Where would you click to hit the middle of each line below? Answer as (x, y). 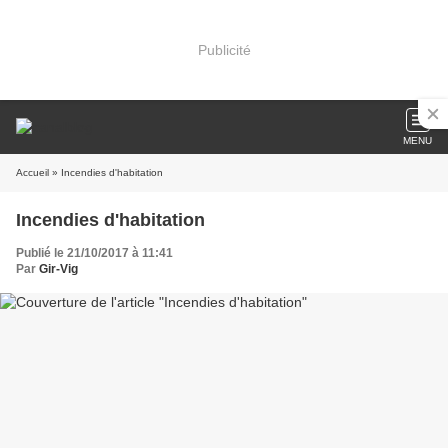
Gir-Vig (58, 269)
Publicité (224, 49)
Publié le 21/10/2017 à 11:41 (94, 253)
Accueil (32, 172)
